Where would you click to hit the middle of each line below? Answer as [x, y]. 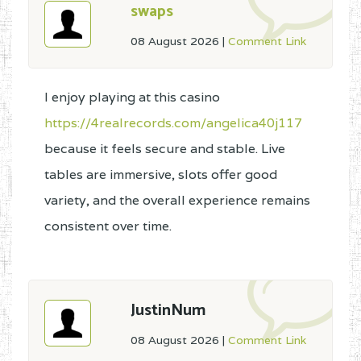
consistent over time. [108, 226]
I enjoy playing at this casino [132, 97]
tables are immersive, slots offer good [161, 174]
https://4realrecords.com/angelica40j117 [173, 123]
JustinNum [168, 311]
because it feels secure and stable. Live [165, 149]
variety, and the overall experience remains [177, 200]
